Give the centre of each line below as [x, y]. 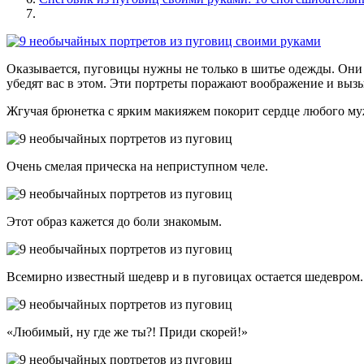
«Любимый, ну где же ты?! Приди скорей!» [127, 332]
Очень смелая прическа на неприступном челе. [137, 167]
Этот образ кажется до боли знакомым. [114, 222]
